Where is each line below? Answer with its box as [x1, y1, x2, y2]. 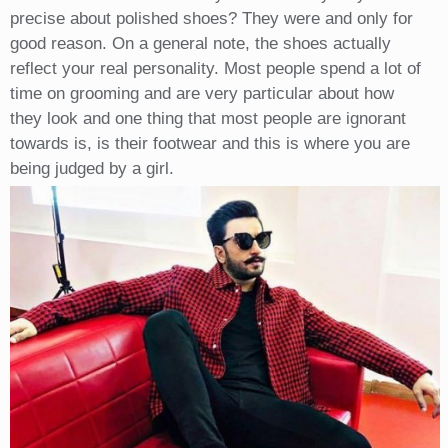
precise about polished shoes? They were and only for [9, 8, 413, 28]
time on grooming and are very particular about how [9, 83, 394, 103]
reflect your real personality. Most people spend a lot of [9, 58, 421, 78]
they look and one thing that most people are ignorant [9, 108, 406, 128]
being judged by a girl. [9, 158, 174, 178]
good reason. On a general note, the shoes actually [9, 33, 391, 53]
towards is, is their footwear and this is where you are [9, 133, 410, 153]
